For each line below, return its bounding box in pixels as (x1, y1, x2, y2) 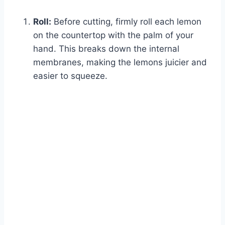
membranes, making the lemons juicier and (33, 57, 207, 68)
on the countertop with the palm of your (33, 30, 193, 41)
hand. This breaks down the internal (33, 44, 179, 54)
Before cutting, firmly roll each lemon (51, 17, 201, 27)
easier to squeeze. (33, 71, 107, 81)
